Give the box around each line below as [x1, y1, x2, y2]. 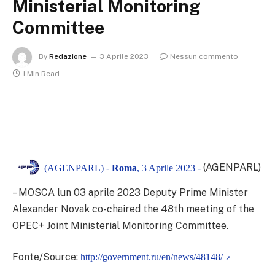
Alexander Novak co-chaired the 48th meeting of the [12, 203, 254, 215]
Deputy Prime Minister [143, 186, 248, 198]
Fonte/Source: [12, 251, 80, 263]
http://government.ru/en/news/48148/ [80, 252, 225, 263]
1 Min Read [23, 69, 60, 78]
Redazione [49, 52, 87, 61]
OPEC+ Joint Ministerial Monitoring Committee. [12, 219, 228, 231]
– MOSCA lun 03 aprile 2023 [12, 186, 143, 198]
